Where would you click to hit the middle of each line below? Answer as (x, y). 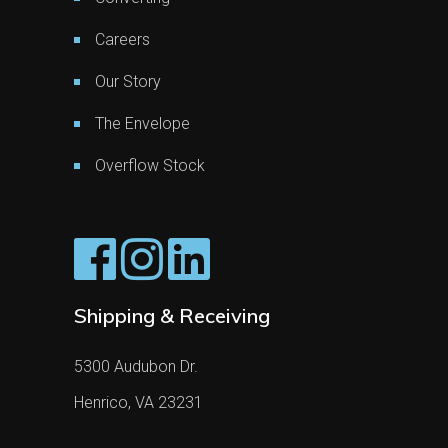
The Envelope (142, 123)
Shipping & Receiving (172, 315)
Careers (122, 39)
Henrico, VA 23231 (138, 402)
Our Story (128, 81)
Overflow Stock (150, 165)
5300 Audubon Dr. (136, 366)
